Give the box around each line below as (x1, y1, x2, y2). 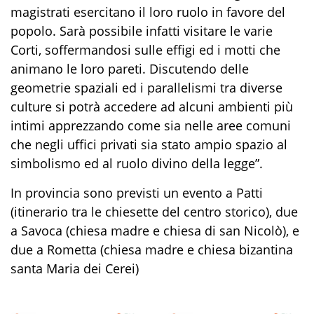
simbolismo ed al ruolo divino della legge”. (11, 155, 263, 172)
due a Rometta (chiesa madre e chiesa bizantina (11, 241, 293, 258)
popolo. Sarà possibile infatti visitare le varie (11, 22, 273, 39)
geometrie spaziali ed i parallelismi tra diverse (11, 79, 282, 96)
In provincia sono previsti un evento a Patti (11, 184, 263, 201)
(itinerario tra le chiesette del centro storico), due (11, 203, 298, 220)
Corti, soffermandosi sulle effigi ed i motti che (11, 41, 280, 58)
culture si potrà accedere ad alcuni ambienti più (11, 98, 293, 115)
